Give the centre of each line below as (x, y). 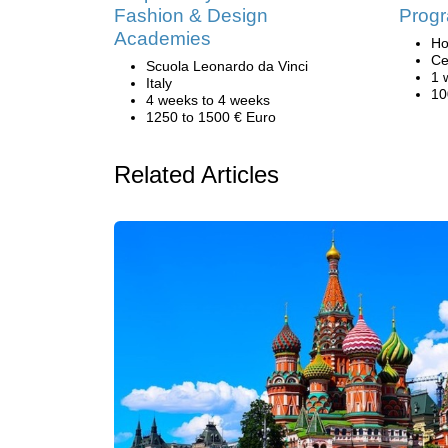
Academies (162, 38)
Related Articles (196, 174)
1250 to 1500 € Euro (211, 117)
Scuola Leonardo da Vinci (227, 66)
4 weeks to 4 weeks (208, 100)
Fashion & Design (191, 15)
